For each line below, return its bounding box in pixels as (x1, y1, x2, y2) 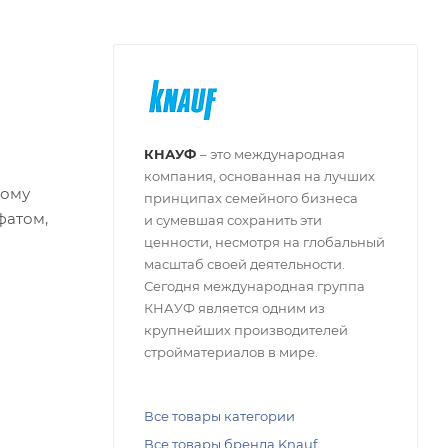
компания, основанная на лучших (144, 167, 375, 184)
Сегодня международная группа (144, 277, 365, 294)
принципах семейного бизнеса (144, 189, 358, 206)
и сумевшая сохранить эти (144, 211, 322, 228)
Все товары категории (144, 407, 295, 424)
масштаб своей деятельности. (144, 255, 345, 272)
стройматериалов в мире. (144, 343, 318, 360)
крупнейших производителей (144, 321, 348, 338)
